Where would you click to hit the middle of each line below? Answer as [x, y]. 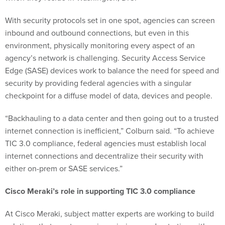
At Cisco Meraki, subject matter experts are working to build [109, 214]
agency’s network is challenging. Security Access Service [105, 58]
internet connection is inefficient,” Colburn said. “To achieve [110, 131]
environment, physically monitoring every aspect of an [100, 46]
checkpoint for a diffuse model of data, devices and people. [110, 96]
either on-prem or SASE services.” [64, 169]
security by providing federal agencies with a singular [98, 83]
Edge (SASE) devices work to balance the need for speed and [112, 71]
